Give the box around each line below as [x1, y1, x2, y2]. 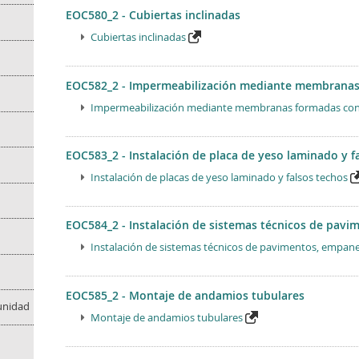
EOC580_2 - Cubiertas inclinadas [65, 7, 240, 23]
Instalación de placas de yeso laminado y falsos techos [90, 170, 348, 185]
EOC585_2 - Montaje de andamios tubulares [65, 287, 305, 303]
